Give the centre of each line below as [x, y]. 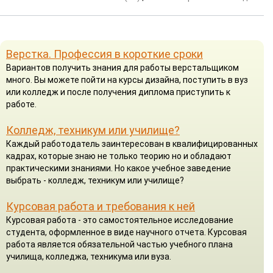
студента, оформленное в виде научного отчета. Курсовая [126, 232]
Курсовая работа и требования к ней [101, 206]
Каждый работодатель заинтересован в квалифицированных [132, 144]
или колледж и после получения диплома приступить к [118, 92]
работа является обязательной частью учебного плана [119, 244]
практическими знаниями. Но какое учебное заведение [119, 168]
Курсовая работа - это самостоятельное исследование [120, 220]
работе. [21, 104]
